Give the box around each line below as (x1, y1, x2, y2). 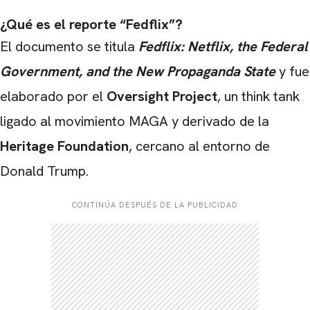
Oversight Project (107, 86, 217, 105)
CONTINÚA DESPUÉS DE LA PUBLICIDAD (72, 199, 238, 210)
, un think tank (217, 86, 300, 105)
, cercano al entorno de (129, 136, 270, 155)
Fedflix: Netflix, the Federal (138, 37, 308, 55)
